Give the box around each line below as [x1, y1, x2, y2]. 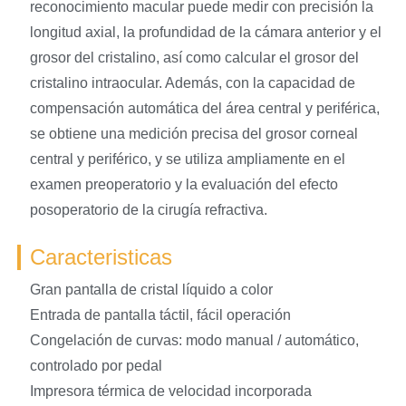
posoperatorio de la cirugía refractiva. [29, 201, 267, 217]
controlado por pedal [29, 357, 162, 373]
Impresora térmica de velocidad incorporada [29, 382, 312, 399]
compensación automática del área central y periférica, [29, 100, 380, 116]
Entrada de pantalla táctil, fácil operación [29, 306, 291, 323]
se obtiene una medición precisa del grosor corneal [29, 125, 358, 141]
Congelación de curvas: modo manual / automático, [29, 332, 359, 348]
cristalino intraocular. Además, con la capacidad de [29, 74, 355, 91]
